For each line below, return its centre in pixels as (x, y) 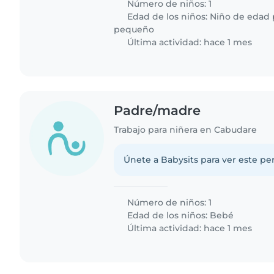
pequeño (134, 30)
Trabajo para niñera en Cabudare (186, 130)
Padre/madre (157, 111)
